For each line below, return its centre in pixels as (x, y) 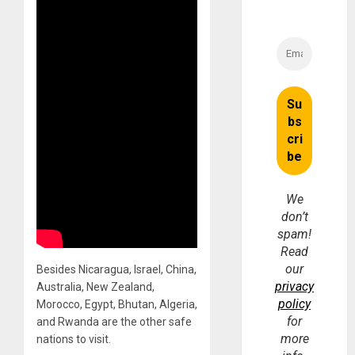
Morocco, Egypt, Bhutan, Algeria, (117, 304)
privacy (295, 287)
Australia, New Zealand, (95, 286)
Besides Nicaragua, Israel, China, (116, 269)
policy (295, 304)
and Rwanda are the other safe (114, 321)
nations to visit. (74, 339)
